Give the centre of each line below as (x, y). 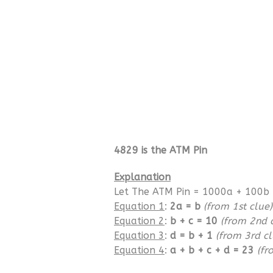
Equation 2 (139, 221)
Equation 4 (139, 250)
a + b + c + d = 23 (212, 250)
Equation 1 (139, 206)
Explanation (142, 177)
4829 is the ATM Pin (161, 150)
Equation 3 (139, 236)
